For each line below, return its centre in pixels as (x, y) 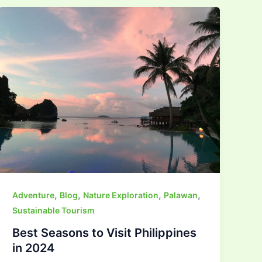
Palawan (181, 195)
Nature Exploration (121, 195)
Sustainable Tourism (54, 210)
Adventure (34, 195)
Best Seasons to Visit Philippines (105, 232)
